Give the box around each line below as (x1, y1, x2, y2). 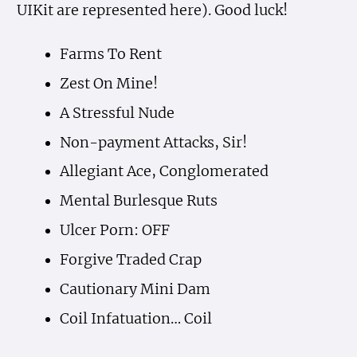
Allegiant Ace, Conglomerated (59, 163, 269, 181)
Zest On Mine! (59, 74, 158, 92)
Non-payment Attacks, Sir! (59, 133, 247, 151)
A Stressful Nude (59, 104, 175, 122)
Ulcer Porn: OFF (59, 222, 170, 240)
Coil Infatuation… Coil (59, 309, 212, 328)
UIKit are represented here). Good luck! (17, 2, 288, 20)
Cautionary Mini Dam (59, 280, 210, 298)
